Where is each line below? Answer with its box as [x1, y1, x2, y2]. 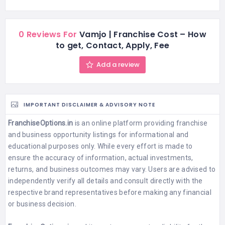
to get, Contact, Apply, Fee [55, 39, 170, 51]
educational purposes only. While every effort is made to [8, 142, 193, 150]
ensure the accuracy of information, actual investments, [8, 153, 193, 162]
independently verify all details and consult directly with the [8, 176, 203, 185]
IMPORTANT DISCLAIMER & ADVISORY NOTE [24, 100, 155, 108]
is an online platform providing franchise [73, 119, 208, 127]
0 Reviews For [19, 28, 77, 40]
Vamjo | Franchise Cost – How [77, 28, 206, 40]
